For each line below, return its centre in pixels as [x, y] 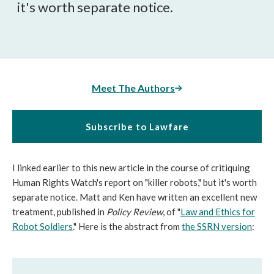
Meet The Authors [133, 88]
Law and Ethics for [218, 212]
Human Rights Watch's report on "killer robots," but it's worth [135, 182]
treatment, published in [59, 212]
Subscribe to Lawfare [137, 127]
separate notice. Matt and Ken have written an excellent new [135, 197]
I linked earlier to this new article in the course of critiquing [131, 168]
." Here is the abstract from [127, 226]
